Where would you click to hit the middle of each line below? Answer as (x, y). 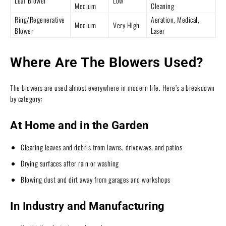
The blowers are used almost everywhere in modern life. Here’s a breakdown (112, 87)
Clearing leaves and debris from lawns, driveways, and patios (101, 147)
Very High (126, 25)
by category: (26, 98)
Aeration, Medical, (175, 19)
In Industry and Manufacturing (88, 206)
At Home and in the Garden (79, 125)
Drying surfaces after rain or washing (70, 163)
